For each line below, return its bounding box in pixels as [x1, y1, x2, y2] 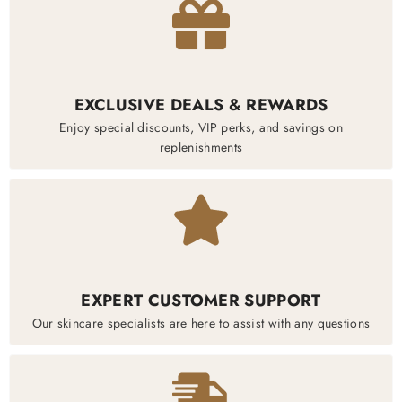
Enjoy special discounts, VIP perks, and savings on [58, 118, 343, 137]
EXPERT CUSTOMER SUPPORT [81, 289, 321, 313]
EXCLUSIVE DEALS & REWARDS [74, 93, 328, 118]
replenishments [159, 138, 243, 157]
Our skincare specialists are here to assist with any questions [31, 314, 371, 333]
